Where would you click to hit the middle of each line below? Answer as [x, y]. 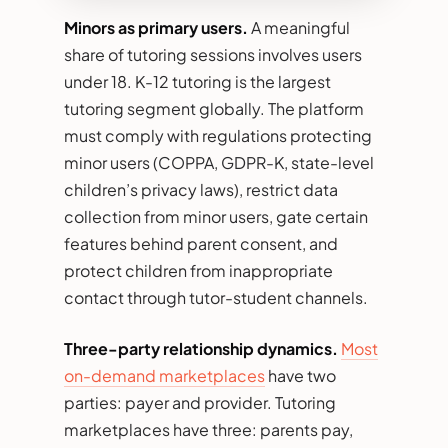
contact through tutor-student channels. [216, 297]
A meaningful [299, 27]
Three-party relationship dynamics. [201, 348]
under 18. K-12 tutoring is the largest [197, 81]
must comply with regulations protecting [218, 135]
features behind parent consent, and [201, 243]
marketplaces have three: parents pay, [208, 429]
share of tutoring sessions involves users [213, 54]
